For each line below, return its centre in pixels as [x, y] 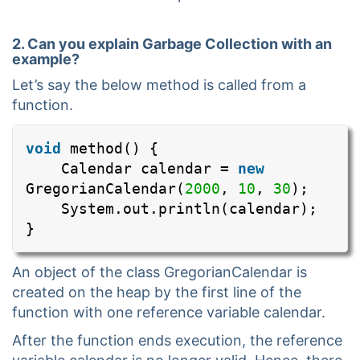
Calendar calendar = [149, 168]
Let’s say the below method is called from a [159, 85]
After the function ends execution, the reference [177, 340]
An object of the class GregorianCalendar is [160, 272]
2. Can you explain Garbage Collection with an [172, 44]
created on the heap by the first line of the [157, 292]
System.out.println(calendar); [189, 208]
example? [46, 59]
